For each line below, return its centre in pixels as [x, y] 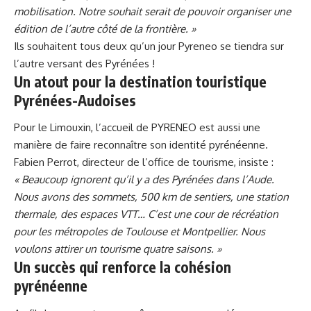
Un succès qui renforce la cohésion [123, 267]
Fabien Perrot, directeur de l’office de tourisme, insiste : [144, 162]
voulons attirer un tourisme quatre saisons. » [118, 249]
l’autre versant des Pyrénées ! [84, 63]
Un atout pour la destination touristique [140, 81]
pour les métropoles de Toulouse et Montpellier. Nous [140, 232]
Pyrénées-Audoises [75, 100]
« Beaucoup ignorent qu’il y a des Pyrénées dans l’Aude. [144, 180]
